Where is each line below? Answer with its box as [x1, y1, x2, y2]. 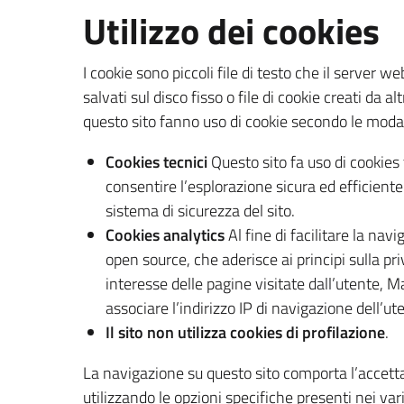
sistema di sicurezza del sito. [106, 198, 295, 223]
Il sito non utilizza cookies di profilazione [106, 320, 385, 344]
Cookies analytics [106, 223, 225, 247]
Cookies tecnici [106, 150, 211, 174]
